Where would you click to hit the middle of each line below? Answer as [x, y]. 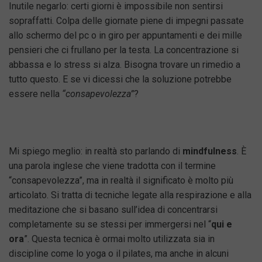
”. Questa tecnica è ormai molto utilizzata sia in [119, 239]
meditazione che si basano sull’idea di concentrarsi [113, 210]
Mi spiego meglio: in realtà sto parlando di [96, 151]
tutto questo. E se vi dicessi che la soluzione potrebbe [120, 79]
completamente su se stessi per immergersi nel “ [110, 224]
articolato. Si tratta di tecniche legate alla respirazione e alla [130, 195]
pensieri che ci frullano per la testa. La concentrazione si [124, 50]
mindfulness [210, 151]
